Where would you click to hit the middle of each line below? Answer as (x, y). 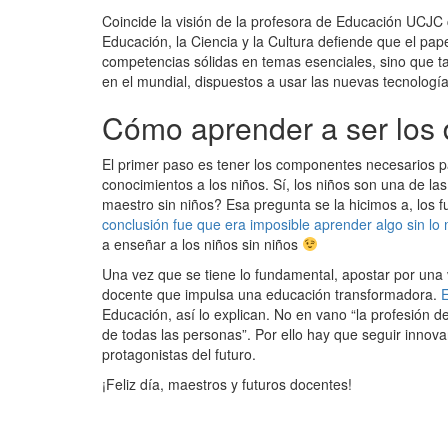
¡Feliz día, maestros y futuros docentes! (227, 384)
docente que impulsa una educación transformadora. (271, 294)
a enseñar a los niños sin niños (202, 244)
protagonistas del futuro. (179, 354)
